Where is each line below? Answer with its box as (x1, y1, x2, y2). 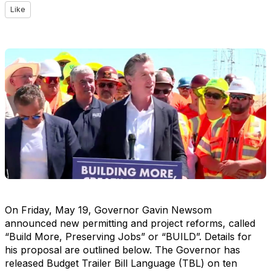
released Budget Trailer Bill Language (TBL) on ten (5, 257, 237, 269)
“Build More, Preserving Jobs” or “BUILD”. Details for (5, 230, 252, 243)
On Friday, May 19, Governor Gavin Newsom (5, 204, 212, 216)
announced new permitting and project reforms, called (5, 217, 255, 229)
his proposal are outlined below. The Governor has (5, 244, 240, 256)
